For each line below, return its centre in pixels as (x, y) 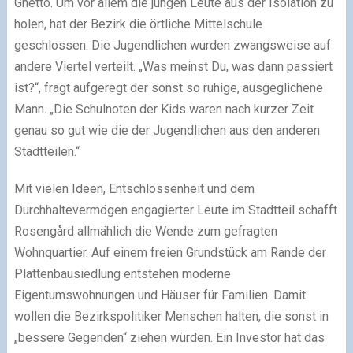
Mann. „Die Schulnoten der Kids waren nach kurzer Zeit (163, 109)
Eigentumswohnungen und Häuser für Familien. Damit (161, 295)
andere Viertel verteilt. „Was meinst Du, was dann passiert (173, 66)
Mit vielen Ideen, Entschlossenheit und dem (134, 188)
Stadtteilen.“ (46, 151)
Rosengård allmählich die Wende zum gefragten (145, 231)
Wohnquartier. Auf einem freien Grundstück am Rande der (170, 252)
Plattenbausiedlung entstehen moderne (122, 273)
